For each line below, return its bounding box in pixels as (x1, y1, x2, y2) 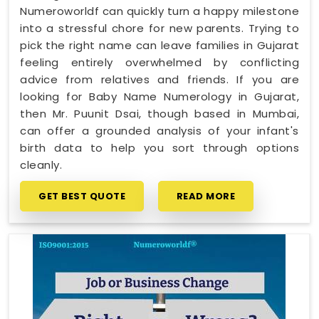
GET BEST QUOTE (38, 189, 125, 203)
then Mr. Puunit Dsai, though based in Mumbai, (20, 105, 299, 121)
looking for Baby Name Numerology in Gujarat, (20, 88, 299, 104)
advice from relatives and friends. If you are (20, 71, 299, 87)
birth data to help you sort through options (20, 140, 299, 155)
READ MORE (176, 189, 235, 203)
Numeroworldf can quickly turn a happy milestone (20, 3, 299, 19)
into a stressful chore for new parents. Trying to (20, 20, 299, 36)
